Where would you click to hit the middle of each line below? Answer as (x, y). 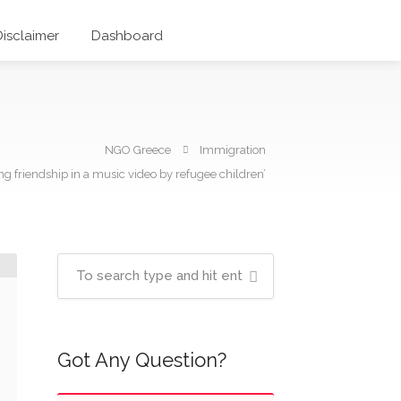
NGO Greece (138, 149)
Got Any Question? (141, 360)
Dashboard (127, 36)
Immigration (233, 149)
